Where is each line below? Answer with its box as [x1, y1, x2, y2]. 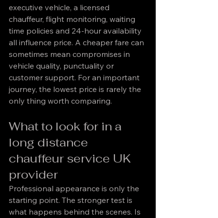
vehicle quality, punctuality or [9, 61, 116, 71]
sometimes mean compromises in [9, 49, 132, 59]
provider [9, 167, 58, 182]
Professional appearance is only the [9, 183, 141, 193]
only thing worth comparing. [9, 96, 112, 106]
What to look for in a [9, 119, 125, 134]
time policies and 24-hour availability [9, 26, 144, 36]
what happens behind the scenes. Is [9, 207, 143, 217]
